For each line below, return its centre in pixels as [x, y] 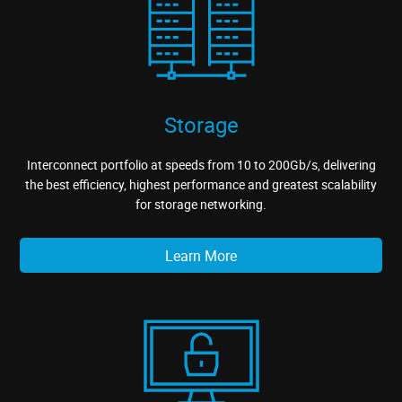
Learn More [201, 255]
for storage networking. [201, 205]
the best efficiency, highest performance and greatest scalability [201, 185]
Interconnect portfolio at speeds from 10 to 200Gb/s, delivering [201, 165]
